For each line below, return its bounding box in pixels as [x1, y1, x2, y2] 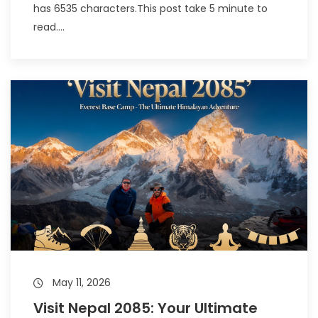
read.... [33, 20, 65, 34]
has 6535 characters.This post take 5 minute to [33, 1, 268, 16]
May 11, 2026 [50, 275, 111, 290]
